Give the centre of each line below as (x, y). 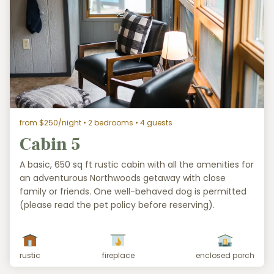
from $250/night (50, 122)
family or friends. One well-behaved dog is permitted (133, 191)
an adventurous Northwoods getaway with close (123, 178)
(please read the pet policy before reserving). (117, 205)
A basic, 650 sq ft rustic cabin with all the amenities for (137, 164)
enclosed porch (225, 255)
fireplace (118, 255)
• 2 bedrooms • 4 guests (127, 122)
